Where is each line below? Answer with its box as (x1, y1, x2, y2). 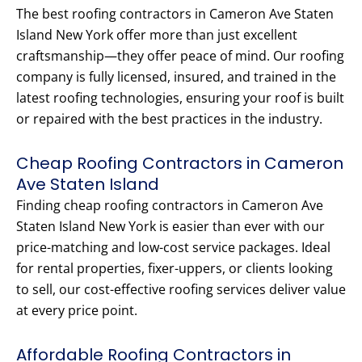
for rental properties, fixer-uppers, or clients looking (16, 259, 333, 278)
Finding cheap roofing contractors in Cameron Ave (16, 196, 323, 215)
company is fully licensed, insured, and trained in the (16, 68, 336, 86)
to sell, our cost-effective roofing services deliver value (16, 280, 346, 299)
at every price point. (16, 301, 137, 320)
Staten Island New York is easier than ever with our (16, 217, 325, 236)
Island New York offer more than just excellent (16, 26, 297, 44)
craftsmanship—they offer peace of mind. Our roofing (16, 47, 344, 65)
